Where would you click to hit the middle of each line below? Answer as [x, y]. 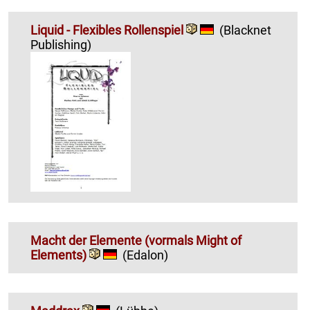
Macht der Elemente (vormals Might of [136, 240]
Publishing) [61, 45]
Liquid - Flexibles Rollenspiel [108, 30]
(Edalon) [145, 255]
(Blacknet [245, 30]
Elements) [60, 255]
